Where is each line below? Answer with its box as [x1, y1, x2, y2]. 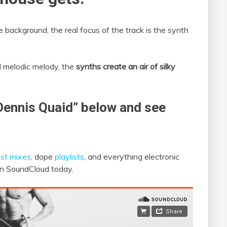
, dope [31, 152, 55, 162]
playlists [55, 152, 84, 162]
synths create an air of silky [76, 61, 175, 72]
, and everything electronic [84, 152, 179, 162]
